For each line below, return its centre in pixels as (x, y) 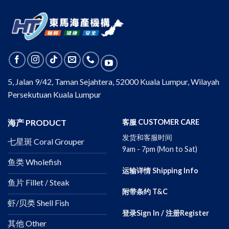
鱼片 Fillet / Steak (39, 182)
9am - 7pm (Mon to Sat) (160, 149)
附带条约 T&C (145, 192)
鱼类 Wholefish (35, 162)
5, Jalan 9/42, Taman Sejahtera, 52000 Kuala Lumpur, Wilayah (113, 81)
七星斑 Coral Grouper (46, 142)
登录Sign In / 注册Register (166, 213)
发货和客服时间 (148, 137)
